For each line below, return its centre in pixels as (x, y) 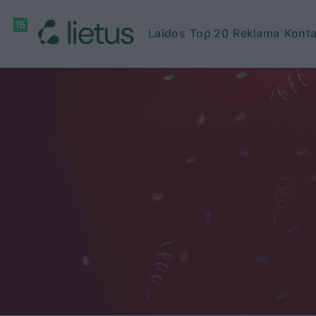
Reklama (256, 33)
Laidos (167, 33)
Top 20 (209, 33)
